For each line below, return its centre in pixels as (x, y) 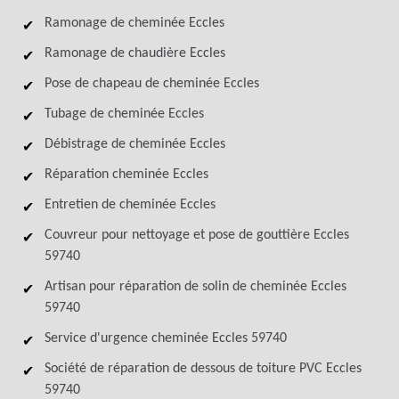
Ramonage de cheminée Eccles (134, 23)
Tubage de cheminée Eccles (124, 114)
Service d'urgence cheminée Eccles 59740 (166, 338)
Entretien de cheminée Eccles (130, 205)
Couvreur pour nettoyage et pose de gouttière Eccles (197, 235)
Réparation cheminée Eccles (126, 175)
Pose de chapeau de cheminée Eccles (152, 84)
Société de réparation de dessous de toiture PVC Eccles (203, 369)
